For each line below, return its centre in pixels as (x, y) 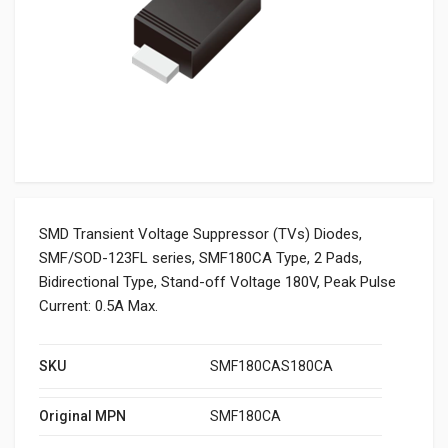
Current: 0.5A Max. (98, 306)
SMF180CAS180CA (271, 366)
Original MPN (82, 416)
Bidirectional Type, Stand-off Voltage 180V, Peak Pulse (217, 282)
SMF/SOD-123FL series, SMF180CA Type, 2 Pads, (200, 258)
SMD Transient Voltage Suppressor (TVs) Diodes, (200, 234)
